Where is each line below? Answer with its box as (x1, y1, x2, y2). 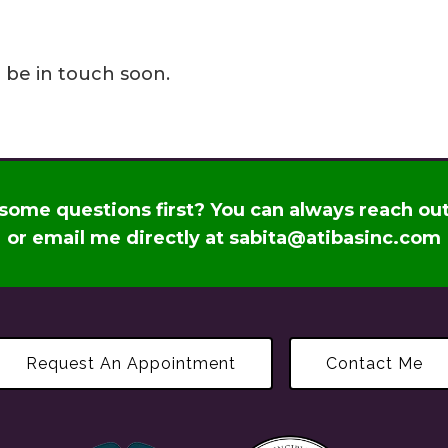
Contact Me (325, 354, 423, 374)
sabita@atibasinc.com (229, 227, 441, 250)
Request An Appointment (25, 354, 236, 374)
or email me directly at (7, 227, 229, 250)
